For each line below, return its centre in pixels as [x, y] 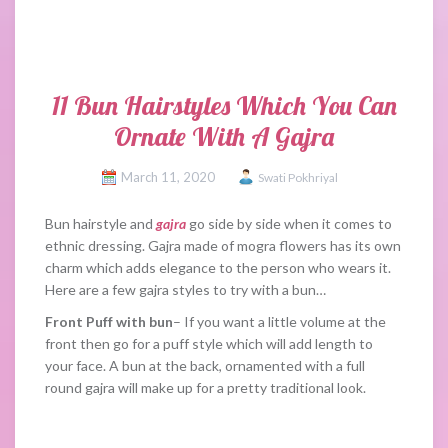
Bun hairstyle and [100, 223]
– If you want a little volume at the [279, 321]
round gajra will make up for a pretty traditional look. [205, 387]
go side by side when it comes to [289, 223]
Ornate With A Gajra [224, 136]
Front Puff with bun [109, 321]
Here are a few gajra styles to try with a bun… [185, 289]
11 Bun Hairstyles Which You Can [224, 105]
